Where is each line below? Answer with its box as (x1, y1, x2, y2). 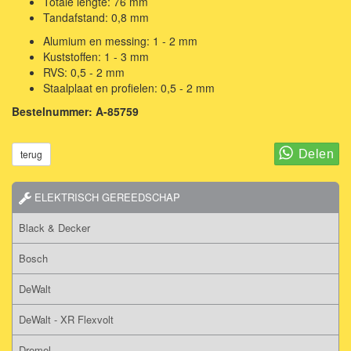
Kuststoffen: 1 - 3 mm (43, 48, 149, 64)
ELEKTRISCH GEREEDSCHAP (31, 189, 180, 204)
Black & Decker (19, 219, 90, 235)
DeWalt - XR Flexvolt (19, 311, 114, 327)
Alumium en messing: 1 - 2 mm (43, 32, 197, 49)
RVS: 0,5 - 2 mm (43, 63, 125, 80)
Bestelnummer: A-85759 (12, 103, 139, 119)
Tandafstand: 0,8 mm (43, 9, 149, 25)
